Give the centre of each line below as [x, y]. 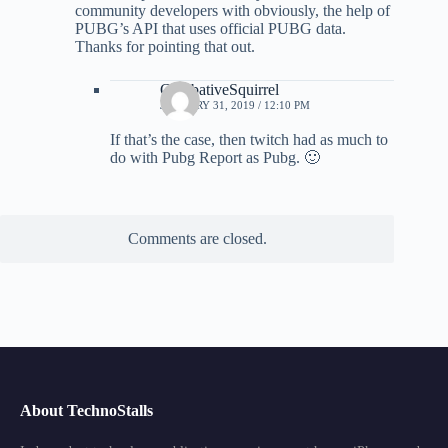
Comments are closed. [197, 238]
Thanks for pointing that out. [165, 46]
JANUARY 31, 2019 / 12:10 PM [235, 104]
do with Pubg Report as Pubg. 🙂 [215, 157]
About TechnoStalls [86, 410]
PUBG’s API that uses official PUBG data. [210, 28]
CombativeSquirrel [219, 89]
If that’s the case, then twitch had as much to [249, 139]
